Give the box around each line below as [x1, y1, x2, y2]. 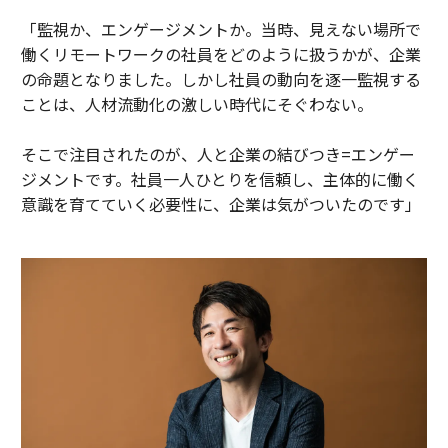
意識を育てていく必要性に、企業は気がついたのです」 [20, 191, 421, 216]
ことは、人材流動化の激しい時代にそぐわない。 [20, 91, 373, 116]
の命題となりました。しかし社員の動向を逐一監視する [20, 66, 421, 91]
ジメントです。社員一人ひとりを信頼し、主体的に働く [20, 166, 419, 191]
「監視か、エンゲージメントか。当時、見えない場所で [20, 16, 421, 41]
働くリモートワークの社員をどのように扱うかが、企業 [20, 41, 421, 66]
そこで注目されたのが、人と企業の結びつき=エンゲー [20, 141, 415, 166]
